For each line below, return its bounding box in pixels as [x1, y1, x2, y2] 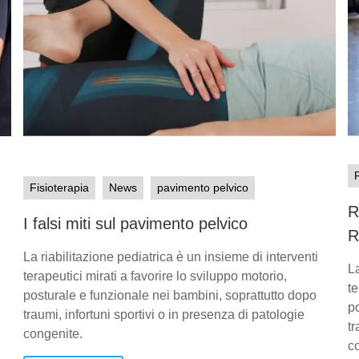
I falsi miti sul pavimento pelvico [22, 214, 248, 232]
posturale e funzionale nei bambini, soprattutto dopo [22, 288, 317, 302]
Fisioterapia [29, 180, 89, 194]
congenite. [22, 326, 83, 341]
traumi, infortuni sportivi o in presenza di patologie [22, 307, 305, 321]
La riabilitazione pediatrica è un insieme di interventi [22, 249, 318, 264]
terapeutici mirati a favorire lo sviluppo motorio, [22, 268, 287, 283]
